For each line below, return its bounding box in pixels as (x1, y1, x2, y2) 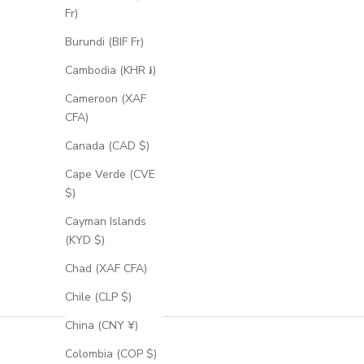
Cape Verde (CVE (65, 167, 155, 183)
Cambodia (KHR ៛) (65, 63, 156, 79)
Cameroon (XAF (65, 91, 146, 107)
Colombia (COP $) (65, 346, 157, 362)
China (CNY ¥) (65, 318, 138, 334)
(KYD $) (65, 232, 105, 249)
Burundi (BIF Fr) (65, 34, 144, 50)
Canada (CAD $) (65, 138, 149, 154)
